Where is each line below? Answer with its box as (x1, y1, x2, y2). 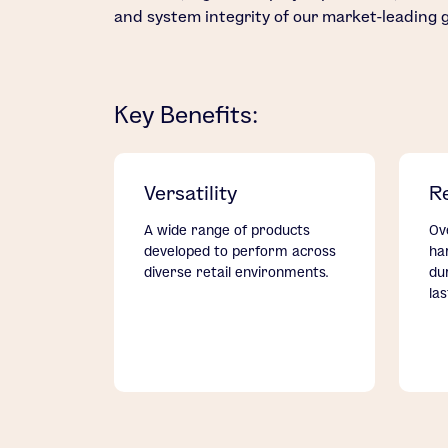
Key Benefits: (114, 101, 257, 129)
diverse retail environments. (144, 264, 328, 281)
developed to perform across (144, 243, 336, 260)
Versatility (144, 182, 237, 205)
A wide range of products (144, 222, 310, 239)
